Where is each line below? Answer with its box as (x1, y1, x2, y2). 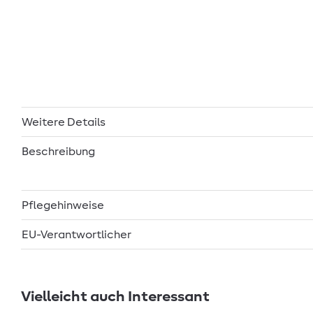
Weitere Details (22, 116, 105, 128)
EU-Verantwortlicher (22, 228, 132, 240)
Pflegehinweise (22, 199, 104, 211)
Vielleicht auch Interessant (21, 289, 210, 305)
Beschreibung (22, 145, 95, 157)
